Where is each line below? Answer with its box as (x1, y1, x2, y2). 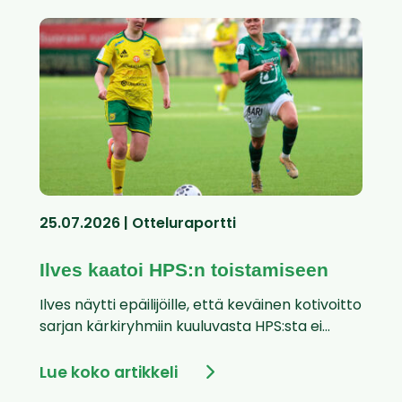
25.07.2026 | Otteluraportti (39, 217, 236, 232)
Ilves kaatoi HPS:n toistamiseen (39, 259, 328, 281)
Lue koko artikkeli (39, 366, 178, 382)
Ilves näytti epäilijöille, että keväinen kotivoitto (39, 299, 362, 314)
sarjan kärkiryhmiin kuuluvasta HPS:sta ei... (39, 320, 330, 336)
